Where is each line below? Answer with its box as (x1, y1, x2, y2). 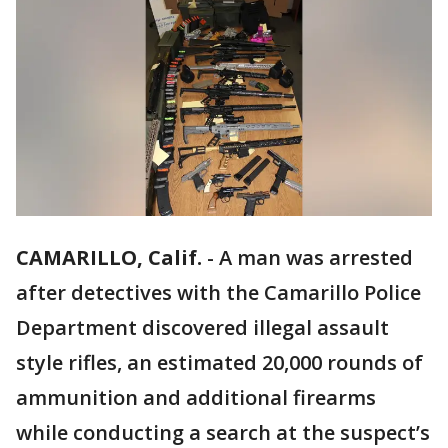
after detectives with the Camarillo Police (16, 279, 421, 307)
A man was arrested (219, 244, 413, 272)
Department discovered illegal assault (16, 314, 389, 342)
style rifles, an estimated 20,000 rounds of (16, 349, 423, 377)
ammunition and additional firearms (16, 384, 376, 412)
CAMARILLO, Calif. (16, 244, 202, 272)
